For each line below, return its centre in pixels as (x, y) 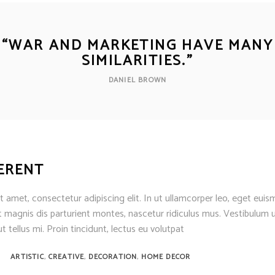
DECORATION (113, 257)
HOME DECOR (166, 257)
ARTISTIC (27, 257)
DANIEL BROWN (137, 80)
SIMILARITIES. (134, 61)
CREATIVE (66, 257)
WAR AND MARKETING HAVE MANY (141, 46)
